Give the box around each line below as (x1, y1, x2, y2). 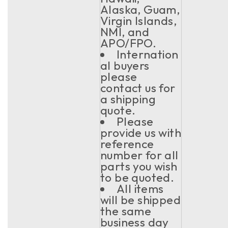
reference (100, 136, 154, 151)
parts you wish (100, 159, 178, 174)
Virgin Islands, (100, 13, 177, 28)
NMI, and (100, 24, 150, 39)
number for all (100, 148, 179, 162)
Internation (117, 47, 179, 62)
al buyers (100, 58, 150, 73)
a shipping (100, 92, 156, 106)
